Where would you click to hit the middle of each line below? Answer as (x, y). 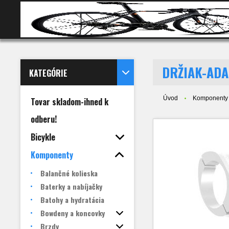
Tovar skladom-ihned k (70, 102)
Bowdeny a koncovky (73, 213)
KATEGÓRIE (48, 73)
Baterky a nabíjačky (71, 186)
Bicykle (43, 137)
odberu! (44, 119)
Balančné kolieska (69, 173)
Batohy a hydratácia (72, 200)
